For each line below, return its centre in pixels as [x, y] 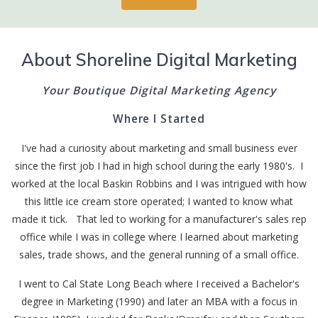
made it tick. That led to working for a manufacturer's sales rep [159, 219]
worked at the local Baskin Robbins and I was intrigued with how [159, 184]
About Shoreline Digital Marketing [159, 60]
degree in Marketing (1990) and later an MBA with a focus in [159, 302]
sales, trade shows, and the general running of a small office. [159, 255]
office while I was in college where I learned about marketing [159, 237]
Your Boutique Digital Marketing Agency [159, 91]
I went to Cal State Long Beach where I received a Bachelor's [159, 284]
